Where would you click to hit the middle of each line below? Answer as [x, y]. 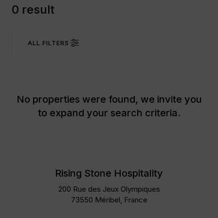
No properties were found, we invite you [109, 99]
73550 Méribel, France [109, 200]
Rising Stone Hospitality [109, 173]
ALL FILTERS [48, 43]
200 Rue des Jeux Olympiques [109, 189]
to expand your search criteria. [109, 113]
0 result [33, 9]
